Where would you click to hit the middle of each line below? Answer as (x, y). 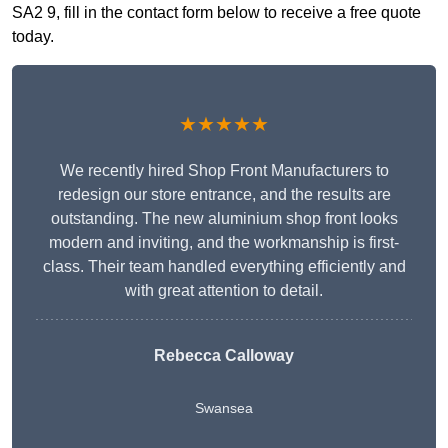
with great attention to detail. (224, 291)
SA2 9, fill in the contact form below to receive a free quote (216, 13)
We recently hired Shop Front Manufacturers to (224, 171)
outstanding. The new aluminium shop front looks (224, 219)
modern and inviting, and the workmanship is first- (224, 243)
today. (33, 37)
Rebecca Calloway (224, 356)
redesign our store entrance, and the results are (224, 195)
